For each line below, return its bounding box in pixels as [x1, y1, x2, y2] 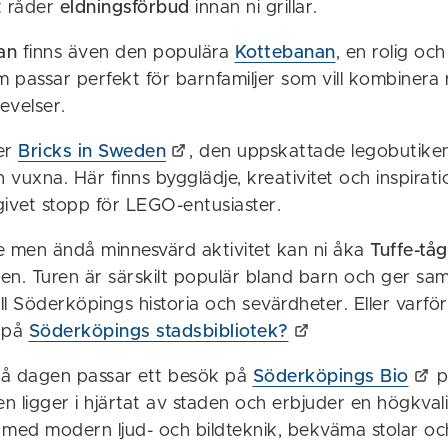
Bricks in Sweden [18, 142, 166, 161]
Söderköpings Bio [252, 367, 409, 386]
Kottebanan [234, 43, 336, 62]
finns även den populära [17, 43, 235, 62]
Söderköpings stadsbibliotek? [28, 322, 289, 341]
